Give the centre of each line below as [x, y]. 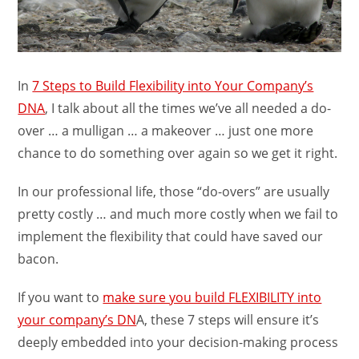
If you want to [61, 298]
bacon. [38, 259]
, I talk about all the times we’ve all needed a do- [188, 109]
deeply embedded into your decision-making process [178, 343]
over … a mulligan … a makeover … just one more [166, 131]
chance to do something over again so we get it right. [178, 153]
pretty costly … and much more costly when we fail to [178, 214]
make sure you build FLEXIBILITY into [212, 298]
